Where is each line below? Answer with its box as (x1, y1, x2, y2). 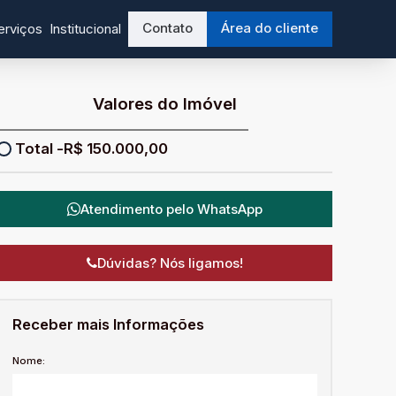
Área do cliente (221, 19, 318, 36)
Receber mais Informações (11, 315, 204, 333)
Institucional (49, 20, 121, 37)
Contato (142, 19, 193, 36)
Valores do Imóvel (92, 94, 237, 114)
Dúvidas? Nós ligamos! (96, 255, 243, 271)
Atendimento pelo (80, 200, 197, 217)
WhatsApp (196, 200, 263, 217)
